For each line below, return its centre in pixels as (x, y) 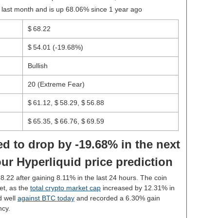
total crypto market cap (65, 188)
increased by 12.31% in (138, 188)
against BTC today (46, 198)
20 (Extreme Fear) (56, 84)
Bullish (37, 66)
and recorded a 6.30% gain (117, 198)
